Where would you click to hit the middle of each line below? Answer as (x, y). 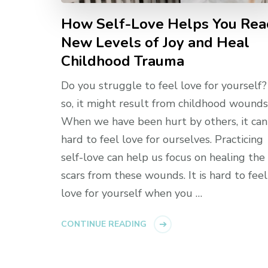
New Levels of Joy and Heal (155, 43)
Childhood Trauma (123, 61)
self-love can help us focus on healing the (163, 158)
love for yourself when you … (132, 194)
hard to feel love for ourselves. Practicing (162, 140)
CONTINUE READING (104, 224)
